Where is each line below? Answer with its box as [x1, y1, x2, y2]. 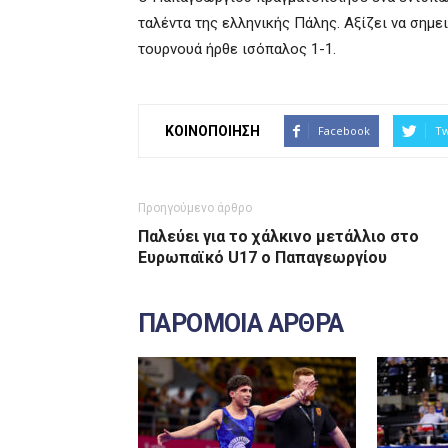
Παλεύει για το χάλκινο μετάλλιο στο [138, 227, 419, 246]
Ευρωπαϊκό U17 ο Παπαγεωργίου [138, 248, 387, 267]
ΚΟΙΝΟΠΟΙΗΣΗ [165, 122, 260, 139]
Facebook [318, 123, 370, 138]
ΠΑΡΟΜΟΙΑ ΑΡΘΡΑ [138, 309, 344, 338]
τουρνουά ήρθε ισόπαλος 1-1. [138, 40, 336, 58]
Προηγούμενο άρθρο [138, 201, 252, 215]
